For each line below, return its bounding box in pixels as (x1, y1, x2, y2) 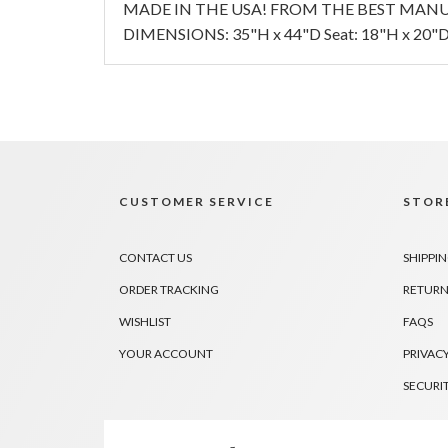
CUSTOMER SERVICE (118, 193, 274, 209)
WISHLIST (118, 313, 171, 329)
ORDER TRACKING (118, 281, 219, 297)
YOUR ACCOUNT (118, 345, 213, 361)
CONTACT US (118, 249, 192, 265)
